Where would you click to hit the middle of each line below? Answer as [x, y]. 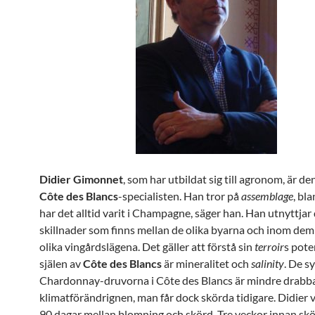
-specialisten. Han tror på [180, 196]
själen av [61, 263]
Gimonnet [98, 179]
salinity [268, 263]
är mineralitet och [206, 263]
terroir [269, 246]
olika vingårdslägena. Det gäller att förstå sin [147, 246]
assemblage [267, 196]
